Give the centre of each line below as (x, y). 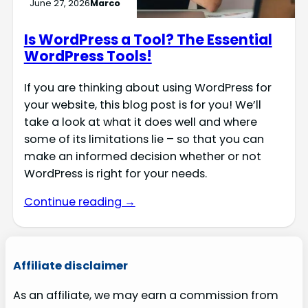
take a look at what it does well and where (140, 122)
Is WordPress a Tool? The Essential (148, 40)
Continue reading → (79, 202)
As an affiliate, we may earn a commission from (145, 296)
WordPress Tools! (88, 56)
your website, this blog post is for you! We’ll (142, 104)
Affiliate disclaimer (70, 265)
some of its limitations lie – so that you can (144, 139)
